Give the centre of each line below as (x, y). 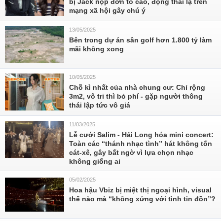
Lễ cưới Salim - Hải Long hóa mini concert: (141, 135)
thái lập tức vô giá (100, 105)
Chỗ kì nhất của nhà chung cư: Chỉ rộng (137, 87)
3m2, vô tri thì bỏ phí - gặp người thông (136, 96)
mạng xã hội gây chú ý (107, 10)
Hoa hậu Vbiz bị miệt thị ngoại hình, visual (140, 190)
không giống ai (95, 161)
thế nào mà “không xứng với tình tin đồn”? (142, 199)
